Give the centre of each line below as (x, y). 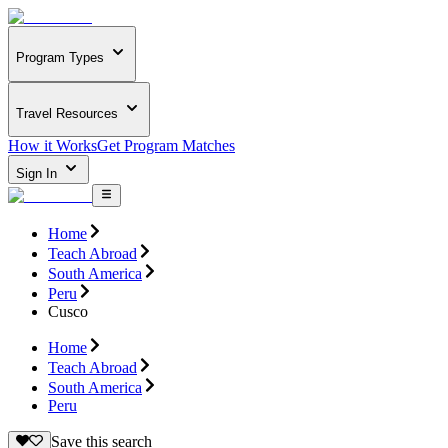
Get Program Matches (166, 146)
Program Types (60, 58)
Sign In (38, 174)
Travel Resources (67, 113)
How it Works (52, 146)
